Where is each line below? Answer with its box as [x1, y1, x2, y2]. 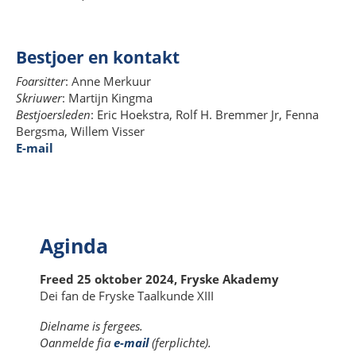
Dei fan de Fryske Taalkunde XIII [39, 287, 214, 304]
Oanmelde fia [39, 334, 110, 350]
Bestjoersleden [16, 106, 91, 123]
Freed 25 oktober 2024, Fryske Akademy [39, 270, 279, 287]
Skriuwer [16, 90, 62, 106]
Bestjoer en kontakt [16, 44, 180, 68]
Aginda [39, 232, 108, 259]
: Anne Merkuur [65, 73, 151, 90]
